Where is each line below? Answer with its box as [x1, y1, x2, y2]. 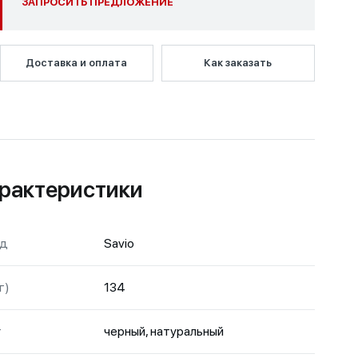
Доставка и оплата [26, 57, 128, 69]
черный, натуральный [104, 324, 225, 339]
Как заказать [204, 57, 272, 69]
